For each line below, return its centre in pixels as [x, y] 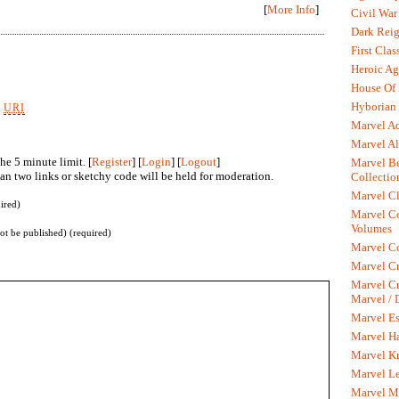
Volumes [371, 228]
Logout [199, 161]
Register [112, 161]
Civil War [374, 12]
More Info [291, 9]
